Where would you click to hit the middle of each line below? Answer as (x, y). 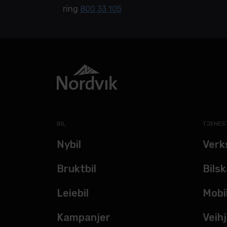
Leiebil (73, 193)
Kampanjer (84, 217)
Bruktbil (77, 169)
